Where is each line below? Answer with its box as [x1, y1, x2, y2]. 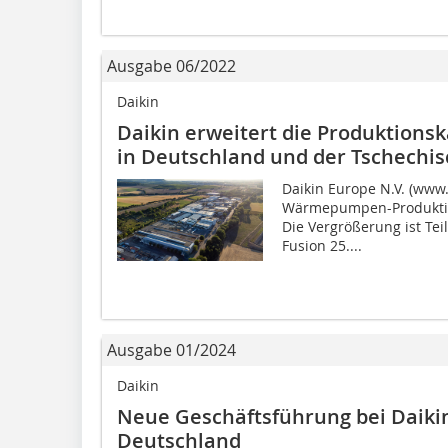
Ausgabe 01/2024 [107, 338, 236, 361]
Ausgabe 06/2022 [107, 54, 236, 77]
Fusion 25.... [281, 235, 362, 255]
